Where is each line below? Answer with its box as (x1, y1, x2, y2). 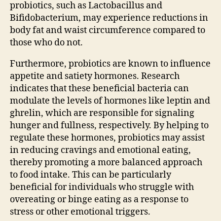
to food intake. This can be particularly (10, 169, 171, 181)
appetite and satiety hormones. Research (10, 70, 180, 82)
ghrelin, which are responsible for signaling (10, 107, 194, 119)
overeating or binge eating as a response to (10, 193, 188, 205)
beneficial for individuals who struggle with (10, 181, 194, 193)
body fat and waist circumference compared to (10, 24, 205, 36)
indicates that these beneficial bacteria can (10, 82, 189, 94)
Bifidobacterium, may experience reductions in (10, 12, 208, 24)
